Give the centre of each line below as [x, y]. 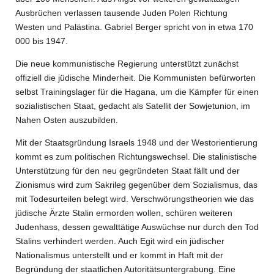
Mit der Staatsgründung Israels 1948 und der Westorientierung [136, 143]
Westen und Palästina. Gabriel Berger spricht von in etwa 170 [134, 27]
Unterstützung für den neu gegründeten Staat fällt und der [128, 171]
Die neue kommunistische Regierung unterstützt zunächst [127, 64]
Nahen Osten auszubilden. [67, 120]
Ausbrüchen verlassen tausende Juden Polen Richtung [121, 13]
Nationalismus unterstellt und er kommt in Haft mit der [119, 255]
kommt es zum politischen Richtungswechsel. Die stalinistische [136, 157]
